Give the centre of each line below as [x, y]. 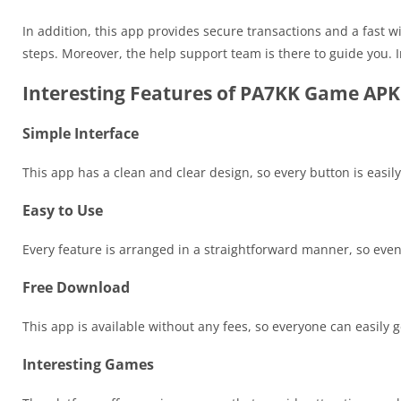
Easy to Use [63, 211]
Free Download [76, 288]
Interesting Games [88, 365]
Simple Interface [81, 134]
